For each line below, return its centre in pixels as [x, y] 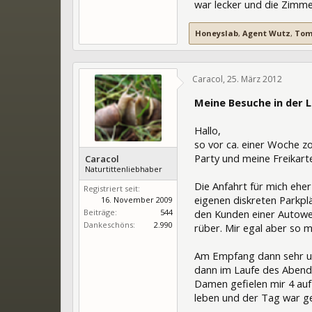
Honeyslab [217, 33]
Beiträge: [100, 212]
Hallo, [208, 130]
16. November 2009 [137, 199]
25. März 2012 [255, 79]
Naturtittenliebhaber [124, 169]
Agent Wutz [266, 33]
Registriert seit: [112, 188]
